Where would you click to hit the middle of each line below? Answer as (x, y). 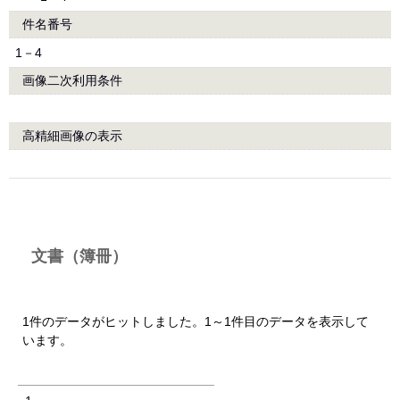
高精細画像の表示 (72, 136)
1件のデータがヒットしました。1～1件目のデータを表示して (196, 321)
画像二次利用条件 (72, 80)
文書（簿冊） (79, 256)
